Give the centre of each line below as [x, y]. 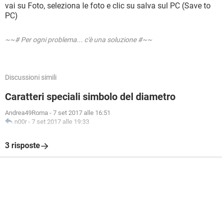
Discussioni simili [31, 77]
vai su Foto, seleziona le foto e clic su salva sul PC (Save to [108, 6]
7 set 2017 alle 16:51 [82, 113]
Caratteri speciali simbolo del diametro [90, 97]
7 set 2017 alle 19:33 [60, 122]
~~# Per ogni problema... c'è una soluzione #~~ [79, 40]
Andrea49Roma [27, 113]
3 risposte [23, 145]
